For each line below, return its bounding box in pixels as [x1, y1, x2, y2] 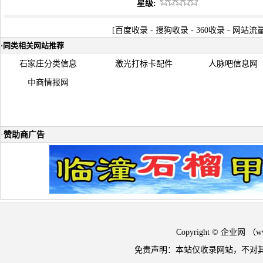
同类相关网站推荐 [3, 41, 64, 50]
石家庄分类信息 [19, 59, 77, 68]
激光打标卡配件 [114, 59, 173, 68]
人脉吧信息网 [208, 59, 258, 68]
